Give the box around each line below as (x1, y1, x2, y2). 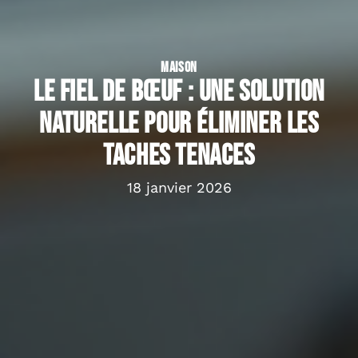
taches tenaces (103, 139, 255, 174)
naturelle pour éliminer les (39, 107, 319, 142)
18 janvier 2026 (126, 179, 232, 197)
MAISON (160, 59, 198, 77)
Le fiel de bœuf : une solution (33, 75, 324, 110)
